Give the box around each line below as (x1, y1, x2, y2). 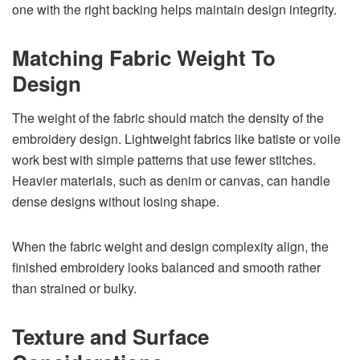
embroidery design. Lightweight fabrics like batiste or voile (12, 129, 341, 148)
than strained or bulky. (12, 278, 137, 297)
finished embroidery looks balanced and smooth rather (12, 257, 321, 276)
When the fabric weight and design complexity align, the (12, 236, 329, 256)
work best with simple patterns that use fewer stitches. (12, 149, 316, 169)
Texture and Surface (12, 321, 209, 351)
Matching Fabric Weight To (12, 42, 276, 72)
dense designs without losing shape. (12, 191, 219, 211)
